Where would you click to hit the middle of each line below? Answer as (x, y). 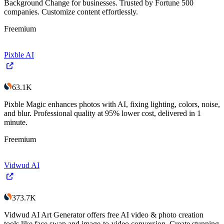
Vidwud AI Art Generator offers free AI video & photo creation (104, 214)
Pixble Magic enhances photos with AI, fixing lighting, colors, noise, (112, 104)
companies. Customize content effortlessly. (71, 11)
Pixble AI (19, 54)
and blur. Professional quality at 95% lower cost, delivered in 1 (102, 113)
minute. (16, 122)
